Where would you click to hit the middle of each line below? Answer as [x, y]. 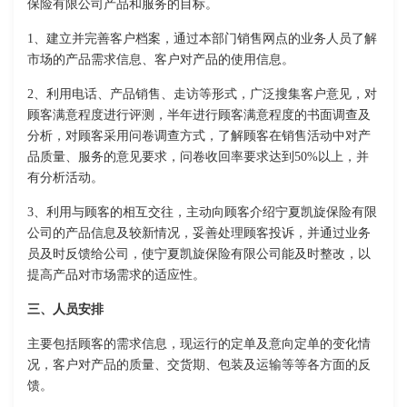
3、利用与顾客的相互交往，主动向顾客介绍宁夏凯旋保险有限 [202, 213]
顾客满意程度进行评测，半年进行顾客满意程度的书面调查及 [199, 115]
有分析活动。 [65, 178]
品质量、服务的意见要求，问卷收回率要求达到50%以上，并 [198, 157]
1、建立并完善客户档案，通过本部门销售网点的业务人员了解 [202, 39]
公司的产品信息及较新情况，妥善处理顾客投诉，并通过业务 [199, 233]
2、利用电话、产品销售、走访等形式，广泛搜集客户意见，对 [202, 94]
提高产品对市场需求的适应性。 [116, 275]
